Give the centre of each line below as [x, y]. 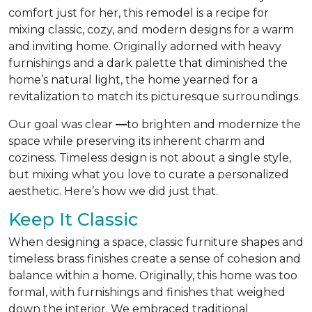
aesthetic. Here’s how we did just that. [113, 191]
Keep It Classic [73, 219]
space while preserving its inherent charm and [137, 141]
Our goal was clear [62, 124]
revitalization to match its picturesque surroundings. [154, 96]
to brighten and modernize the [214, 124]
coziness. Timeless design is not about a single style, [150, 157]
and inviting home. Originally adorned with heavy [145, 46]
